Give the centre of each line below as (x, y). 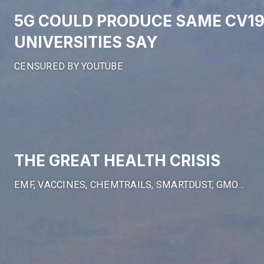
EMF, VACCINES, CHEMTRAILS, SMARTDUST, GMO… (129, 184)
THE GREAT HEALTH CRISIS (118, 160)
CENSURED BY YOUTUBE (69, 67)
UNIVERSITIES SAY (86, 42)
